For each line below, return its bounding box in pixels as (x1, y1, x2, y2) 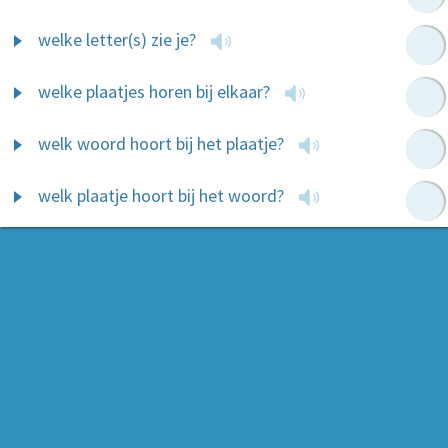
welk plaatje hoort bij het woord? (38, 184, 284, 207)
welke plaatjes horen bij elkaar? (38, 80, 270, 103)
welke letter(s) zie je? (38, 28, 196, 51)
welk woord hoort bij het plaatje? (38, 132, 284, 155)
